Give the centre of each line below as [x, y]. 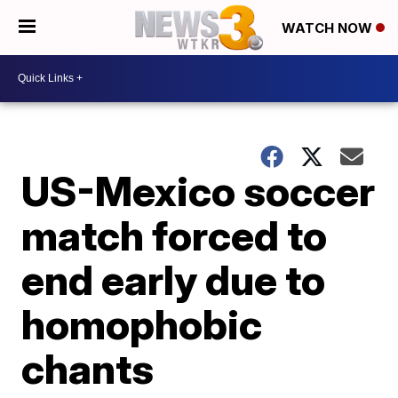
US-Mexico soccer [199, 191]
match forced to [175, 235]
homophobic [142, 324]
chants [88, 368]
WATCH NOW [329, 28]
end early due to [174, 279]
